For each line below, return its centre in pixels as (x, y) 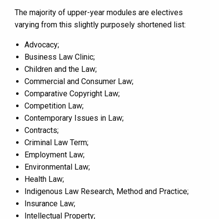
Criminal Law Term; (56, 142)
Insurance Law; (50, 203)
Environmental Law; (57, 167)
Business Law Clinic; (60, 57)
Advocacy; (42, 44)
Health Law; (44, 179)
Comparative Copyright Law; (72, 93)
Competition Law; (54, 106)
